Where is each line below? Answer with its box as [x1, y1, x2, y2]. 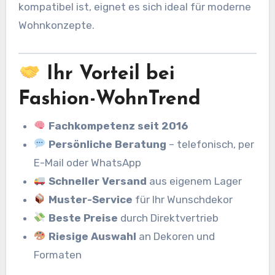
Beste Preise [48, 211, 118, 224]
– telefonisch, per [166, 137, 254, 150]
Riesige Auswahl [48, 230, 136, 242]
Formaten [34, 248, 82, 261]
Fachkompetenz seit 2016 [48, 119, 188, 132]
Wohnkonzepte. [18, 18, 95, 31]
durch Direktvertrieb [117, 211, 219, 224]
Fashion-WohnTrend [18, 90, 201, 110]
